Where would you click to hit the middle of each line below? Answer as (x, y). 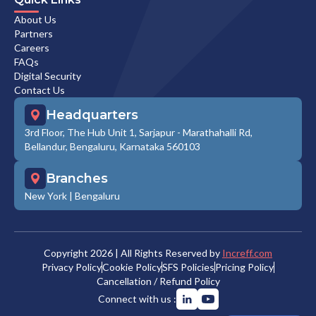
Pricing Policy (244, 267)
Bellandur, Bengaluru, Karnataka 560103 (113, 147)
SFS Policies (188, 267)
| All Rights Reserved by (168, 253)
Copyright (67, 253)
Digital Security (48, 76)
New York (46, 196)
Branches (77, 179)
